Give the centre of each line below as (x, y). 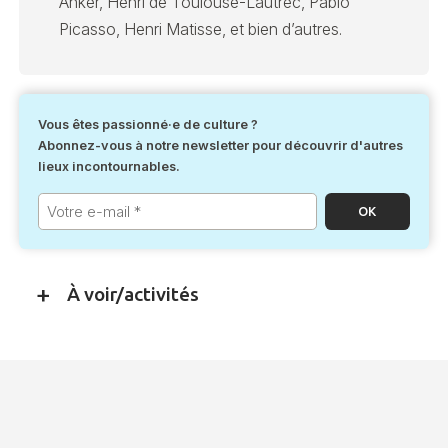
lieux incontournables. (109, 166)
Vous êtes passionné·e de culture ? (148, 124)
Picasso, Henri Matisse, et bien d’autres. (201, 29)
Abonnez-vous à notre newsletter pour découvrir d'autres (221, 145)
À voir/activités (133, 294)
